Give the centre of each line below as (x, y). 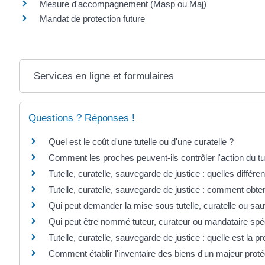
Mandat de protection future (92, 18)
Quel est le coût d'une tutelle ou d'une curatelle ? (141, 141)
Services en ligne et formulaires (104, 76)
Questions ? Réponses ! (82, 118)
